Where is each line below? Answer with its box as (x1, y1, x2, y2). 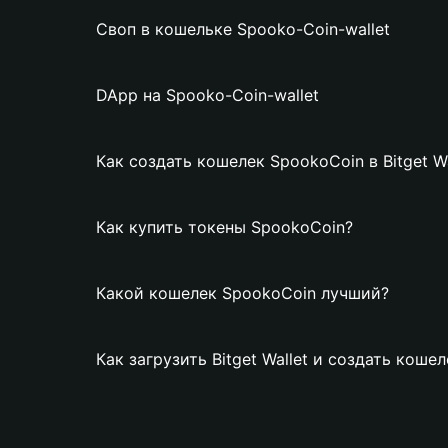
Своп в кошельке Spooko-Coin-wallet (96, 19, 390, 39)
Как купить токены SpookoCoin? (96, 217, 353, 237)
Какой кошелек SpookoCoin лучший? (96, 283, 389, 303)
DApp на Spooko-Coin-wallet (96, 85, 319, 105)
